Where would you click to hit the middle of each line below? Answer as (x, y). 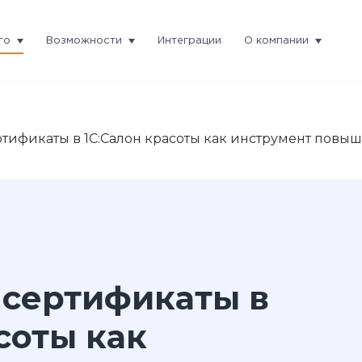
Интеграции (189, 40)
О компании (276, 40)
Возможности (84, 40)
